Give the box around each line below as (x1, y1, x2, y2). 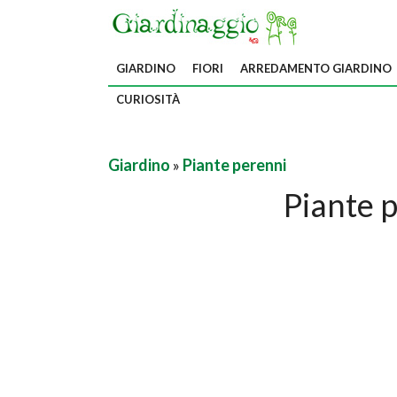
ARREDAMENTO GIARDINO (240, 61, 392, 75)
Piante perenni (183, 155, 286, 175)
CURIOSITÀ (116, 92, 180, 106)
